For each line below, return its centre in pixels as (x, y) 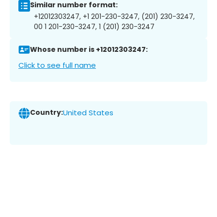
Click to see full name (57, 65)
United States (88, 113)
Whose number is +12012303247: (89, 50)
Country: (46, 113)
